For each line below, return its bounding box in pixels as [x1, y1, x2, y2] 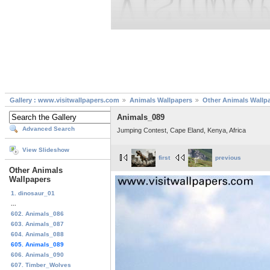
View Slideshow [22, 146, 69, 154]
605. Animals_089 [11, 240, 64, 248]
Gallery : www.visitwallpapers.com [10, 96, 119, 104]
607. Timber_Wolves [11, 261, 71, 268]
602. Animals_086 [11, 210, 64, 217]
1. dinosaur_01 [11, 189, 55, 196]
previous [215, 154, 241, 161]
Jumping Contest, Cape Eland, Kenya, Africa [117, 126, 246, 134]
